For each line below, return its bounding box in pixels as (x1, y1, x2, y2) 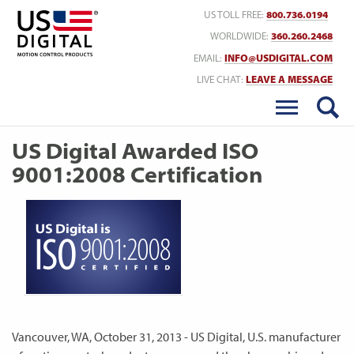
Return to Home (104, 6, 187, 21)
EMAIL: (194, 51, 224, 64)
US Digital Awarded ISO (12, 137, 258, 164)
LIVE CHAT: (197, 73, 246, 86)
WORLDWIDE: (210, 30, 271, 43)
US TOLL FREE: (204, 8, 266, 21)
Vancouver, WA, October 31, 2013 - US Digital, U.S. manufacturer (12, 329, 341, 345)
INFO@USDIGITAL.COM (224, 51, 333, 64)
